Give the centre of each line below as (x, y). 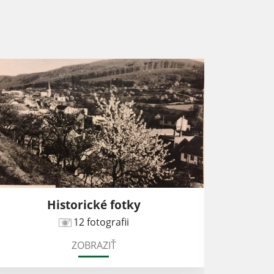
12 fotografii (101, 222)
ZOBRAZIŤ (94, 246)
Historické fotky (94, 205)
